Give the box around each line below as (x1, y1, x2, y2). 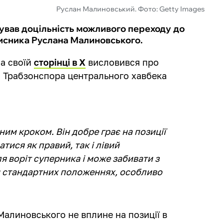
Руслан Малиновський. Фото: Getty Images (56, 4, 205, 13)
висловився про (86, 56, 159, 68)
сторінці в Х (34, 56, 86, 68)
